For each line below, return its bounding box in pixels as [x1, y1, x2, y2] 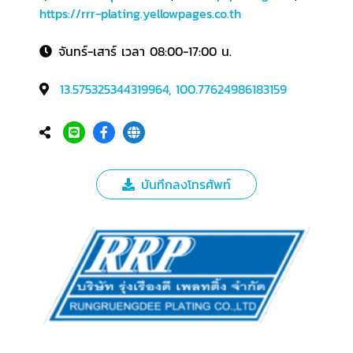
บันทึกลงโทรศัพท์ [141, 175, 231, 194]
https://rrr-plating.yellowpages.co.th [39, 4, 241, 23]
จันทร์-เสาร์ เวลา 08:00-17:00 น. [58, 42, 232, 61]
